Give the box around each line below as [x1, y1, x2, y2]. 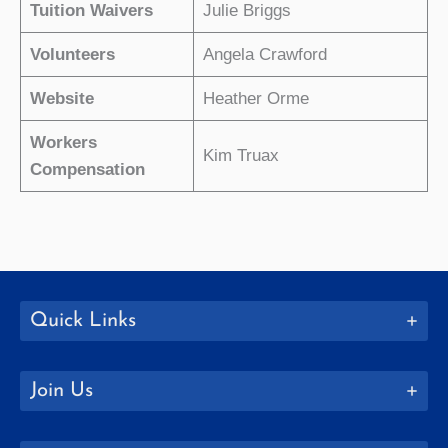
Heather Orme [202, 88, 309, 108]
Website [29, 88, 94, 108]
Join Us [30, 380, 93, 401]
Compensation [29, 159, 145, 179]
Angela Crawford [202, 44, 327, 64]
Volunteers [29, 44, 115, 64]
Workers [29, 132, 97, 152]
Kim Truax [202, 145, 279, 165]
